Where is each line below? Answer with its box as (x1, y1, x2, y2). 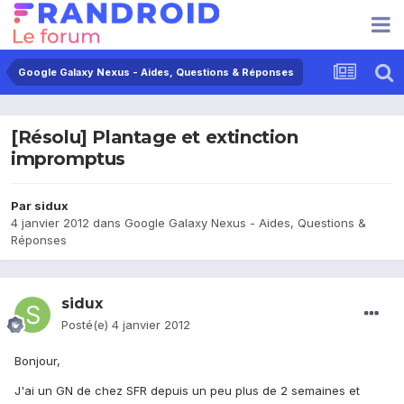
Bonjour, (14, 353, 60, 369)
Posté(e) (61, 317, 112, 333)
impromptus (11, 148, 125, 170)
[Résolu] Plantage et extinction (11, 126, 298, 149)
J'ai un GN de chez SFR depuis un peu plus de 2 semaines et (14, 383, 360, 399)
